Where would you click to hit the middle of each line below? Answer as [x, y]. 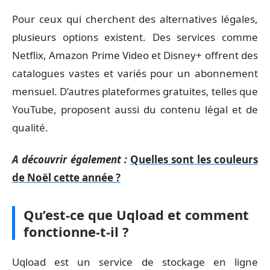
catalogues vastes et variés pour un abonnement [135, 73]
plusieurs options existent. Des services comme [135, 37]
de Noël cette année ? [66, 177]
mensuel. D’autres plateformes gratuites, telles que [135, 91]
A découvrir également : [70, 159]
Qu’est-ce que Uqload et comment [136, 214]
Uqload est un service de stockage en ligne [135, 262]
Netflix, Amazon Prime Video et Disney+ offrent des [135, 55]
